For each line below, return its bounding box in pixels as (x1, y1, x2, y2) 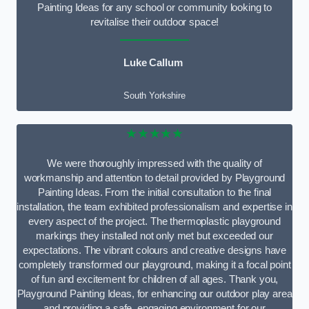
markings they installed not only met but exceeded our (36, 230, 273, 241)
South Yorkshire (123, 90, 186, 101)
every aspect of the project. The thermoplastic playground (28, 215, 281, 227)
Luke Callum (123, 57, 183, 68)
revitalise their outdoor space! (90, 16, 219, 28)
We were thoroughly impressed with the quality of (46, 157, 263, 169)
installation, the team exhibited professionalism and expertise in (17, 201, 292, 212)
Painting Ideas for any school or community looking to (37, 1, 272, 13)
